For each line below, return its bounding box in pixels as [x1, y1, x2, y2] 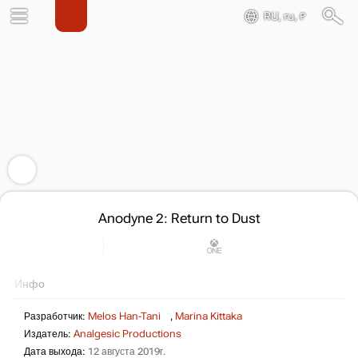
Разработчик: [24, 311, 88, 322]
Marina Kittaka [175, 311, 242, 322]
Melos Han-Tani [88, 311, 161, 322]
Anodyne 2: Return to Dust [97, 211, 261, 226]
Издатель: [24, 328, 74, 340]
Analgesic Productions [74, 328, 181, 340]
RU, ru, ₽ [264, 10, 306, 22]
